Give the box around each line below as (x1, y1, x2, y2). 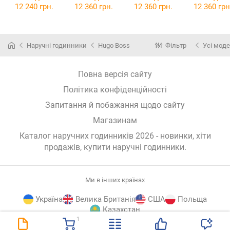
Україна (35, 195, 63, 204)
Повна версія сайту (78, 69, 152, 80)
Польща (177, 195, 207, 204)
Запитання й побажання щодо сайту (45, 100, 185, 110)
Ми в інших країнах (85, 176, 145, 184)
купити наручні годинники (83, 142, 184, 152)
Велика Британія (75, 195, 136, 204)
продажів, (44, 142, 84, 152)
